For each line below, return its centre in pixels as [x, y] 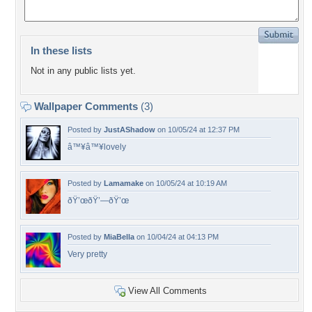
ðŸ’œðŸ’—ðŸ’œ [98, 201]
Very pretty [87, 254]
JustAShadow [130, 130]
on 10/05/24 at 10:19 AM [185, 183]
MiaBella [119, 237]
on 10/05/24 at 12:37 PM [197, 130]
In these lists [61, 50]
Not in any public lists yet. [83, 71]
